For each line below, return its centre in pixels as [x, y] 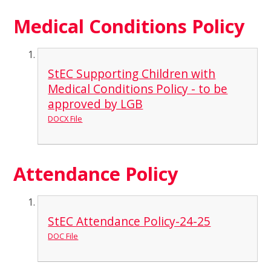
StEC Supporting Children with [132, 73]
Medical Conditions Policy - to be [138, 88]
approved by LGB [96, 103]
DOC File [63, 236]
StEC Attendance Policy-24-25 [129, 221]
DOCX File [65, 118]
